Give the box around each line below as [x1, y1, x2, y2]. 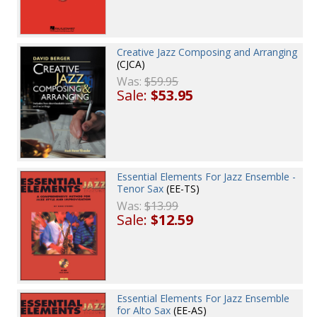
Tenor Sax [117, 181, 164, 195]
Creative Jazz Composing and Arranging [117, 45, 298, 59]
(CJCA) [117, 57, 146, 71]
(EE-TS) [163, 181, 200, 195]
